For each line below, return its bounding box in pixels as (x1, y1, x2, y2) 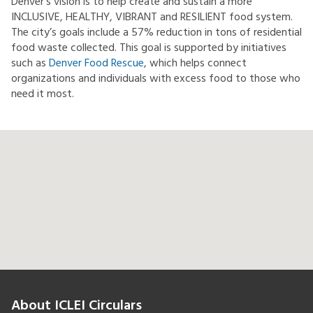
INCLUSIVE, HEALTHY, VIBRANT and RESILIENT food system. (11, 8, 293, 27)
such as (11, 54, 49, 73)
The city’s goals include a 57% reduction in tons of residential (11, 24, 302, 42)
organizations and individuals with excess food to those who (11, 70, 300, 88)
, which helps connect (144, 54, 247, 73)
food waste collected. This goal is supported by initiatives (11, 39, 286, 57)
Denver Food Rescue (49, 54, 144, 73)
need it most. (11, 85, 74, 103)
